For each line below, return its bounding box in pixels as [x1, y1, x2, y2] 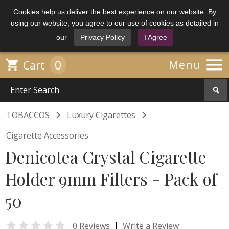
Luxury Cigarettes [67, 109, 135, 121]
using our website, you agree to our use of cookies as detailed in [10, 19, 219, 27]
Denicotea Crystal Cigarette [5, 146, 207, 168]
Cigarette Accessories [6, 130, 88, 141]
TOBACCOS [6, 109, 50, 121]
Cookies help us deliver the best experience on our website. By [13, 8, 216, 16]
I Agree [144, 33, 167, 41]
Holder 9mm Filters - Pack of [5, 168, 217, 190]
